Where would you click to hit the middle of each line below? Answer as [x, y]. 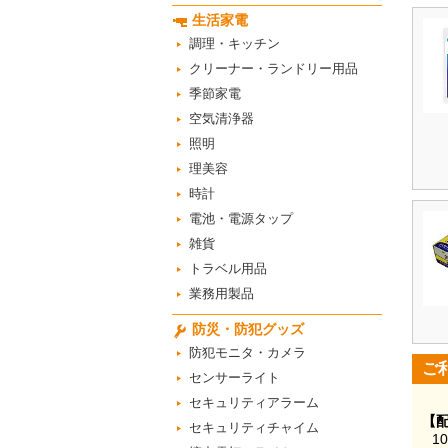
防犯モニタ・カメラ [247, 352]
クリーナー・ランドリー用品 [273, 68]
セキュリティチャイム [254, 427]
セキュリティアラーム [254, 402]
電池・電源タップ [241, 218]
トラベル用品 [228, 268]
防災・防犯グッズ [248, 329]
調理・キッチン [234, 43]
